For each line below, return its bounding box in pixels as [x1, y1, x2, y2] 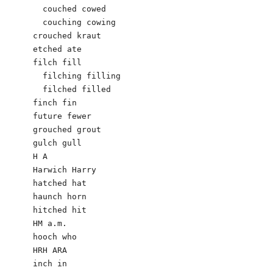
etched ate [33, 44, 82, 54]
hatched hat [33, 178, 87, 188]
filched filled [33, 84, 111, 94]
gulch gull [33, 138, 82, 147]
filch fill [33, 57, 82, 67]
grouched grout [33, 124, 101, 134]
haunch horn [33, 191, 87, 201]
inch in [33, 258, 67, 268]
